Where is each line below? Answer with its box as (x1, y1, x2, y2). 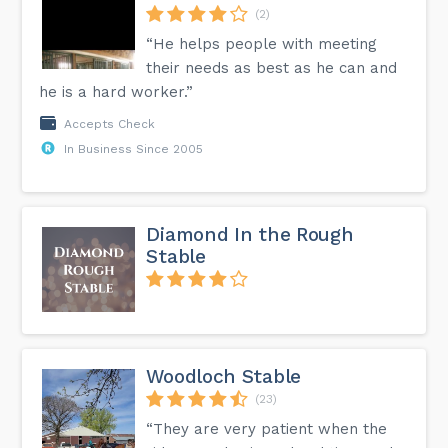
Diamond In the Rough (146, 222, 354, 246)
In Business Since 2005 (64, 141, 204, 156)
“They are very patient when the (146, 420, 388, 439)
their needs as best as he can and (146, 58, 398, 77)
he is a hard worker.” (39, 82, 194, 101)
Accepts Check (64, 116, 156, 131)
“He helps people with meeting (146, 34, 378, 53)
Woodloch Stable (146, 365, 301, 389)
